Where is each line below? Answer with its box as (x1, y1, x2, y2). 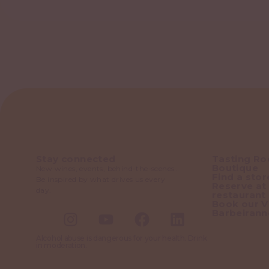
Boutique (211, 162, 258, 174)
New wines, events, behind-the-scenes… (36, 164, 180, 174)
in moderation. (36, 240, 87, 250)
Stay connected (36, 153, 116, 165)
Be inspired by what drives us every (36, 175, 165, 184)
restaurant (211, 189, 266, 201)
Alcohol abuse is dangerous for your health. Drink (36, 233, 207, 243)
